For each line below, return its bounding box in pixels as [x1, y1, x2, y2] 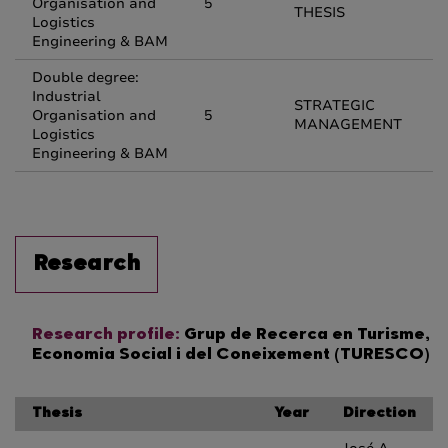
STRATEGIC [294, 96, 375, 115]
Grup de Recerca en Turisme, [180, 327, 430, 343]
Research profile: [32, 327, 180, 343]
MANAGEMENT [294, 115, 402, 134]
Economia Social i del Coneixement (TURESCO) [32, 347, 430, 363]
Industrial [32, 87, 101, 106]
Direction [343, 407, 416, 421]
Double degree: [32, 68, 139, 87]
